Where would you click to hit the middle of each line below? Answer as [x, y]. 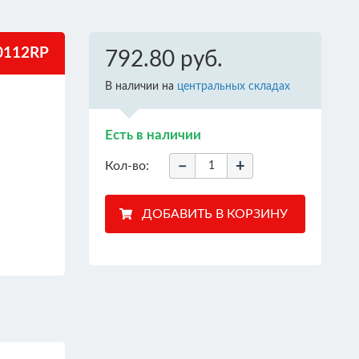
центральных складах [234, 87]
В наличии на [141, 87]
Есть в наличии [153, 135]
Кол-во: [127, 166]
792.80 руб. [164, 59]
